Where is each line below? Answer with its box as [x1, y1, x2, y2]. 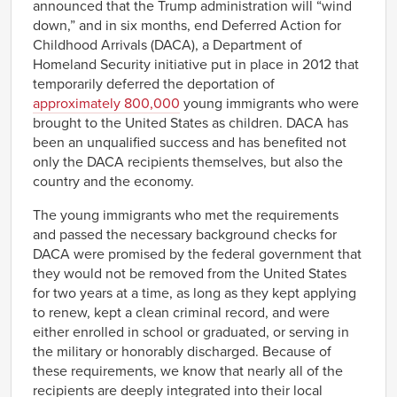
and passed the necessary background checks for [33, 225, 337, 244]
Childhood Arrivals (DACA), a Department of [33, 35, 302, 54]
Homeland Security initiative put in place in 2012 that [33, 55, 359, 74]
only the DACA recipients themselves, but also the [33, 152, 343, 171]
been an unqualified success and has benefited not [33, 133, 346, 152]
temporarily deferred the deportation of [33, 74, 275, 93]
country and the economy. [33, 172, 194, 191]
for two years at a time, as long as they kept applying [33, 284, 356, 302]
